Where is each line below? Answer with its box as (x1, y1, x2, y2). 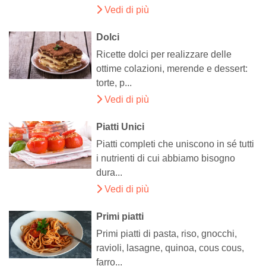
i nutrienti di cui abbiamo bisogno (96, 153, 236, 164)
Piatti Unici (96, 122, 145, 132)
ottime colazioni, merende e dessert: (96, 64, 248, 74)
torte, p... (96, 78, 132, 88)
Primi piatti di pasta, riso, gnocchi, (96, 229, 237, 239)
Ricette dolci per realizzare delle (96, 49, 232, 60)
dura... (96, 167, 123, 178)
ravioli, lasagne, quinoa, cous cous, (96, 243, 245, 254)
